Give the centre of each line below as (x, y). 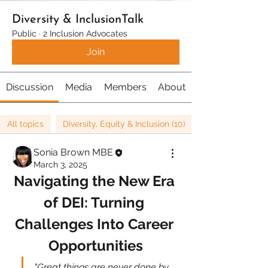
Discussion (29, 87)
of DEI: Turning (94, 202)
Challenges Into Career (94, 224)
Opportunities (96, 246)
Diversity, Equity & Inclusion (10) (124, 124)
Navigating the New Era (94, 181)
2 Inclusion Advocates (85, 33)
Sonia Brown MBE (73, 152)
